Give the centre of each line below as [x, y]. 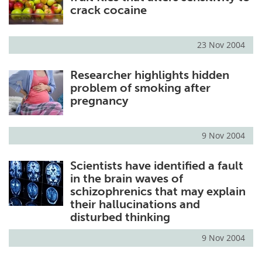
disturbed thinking [120, 217]
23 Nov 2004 [221, 45]
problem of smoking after [140, 88]
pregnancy [99, 101]
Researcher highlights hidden [149, 75]
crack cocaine [108, 10]
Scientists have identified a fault [156, 166]
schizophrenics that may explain [158, 192]
